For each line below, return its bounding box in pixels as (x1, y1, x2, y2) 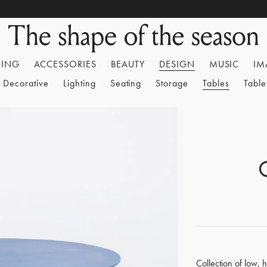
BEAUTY (111, 58, 145, 70)
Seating (110, 77, 142, 89)
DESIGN (159, 58, 195, 70)
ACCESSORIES (33, 58, 97, 70)
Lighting (63, 77, 96, 89)
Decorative (3, 77, 49, 89)
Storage (156, 77, 189, 89)
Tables (203, 77, 229, 89)
